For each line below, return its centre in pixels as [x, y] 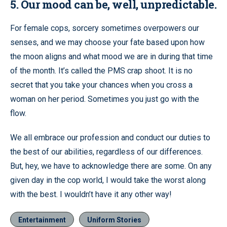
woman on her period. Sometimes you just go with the [105, 99]
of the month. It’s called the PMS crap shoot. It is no [101, 70]
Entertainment [42, 220]
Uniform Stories [114, 220]
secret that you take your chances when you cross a [101, 85]
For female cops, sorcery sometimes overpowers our [105, 28]
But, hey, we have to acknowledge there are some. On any [111, 166]
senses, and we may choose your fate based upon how [107, 42]
